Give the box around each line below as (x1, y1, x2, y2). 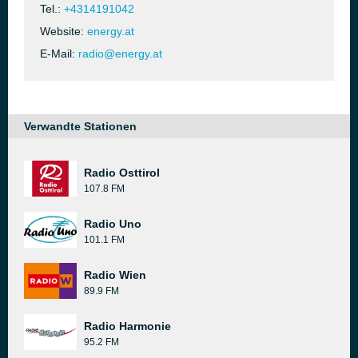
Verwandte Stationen (24, 120, 137, 133)
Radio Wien (84, 268, 146, 281)
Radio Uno (84, 217, 141, 230)
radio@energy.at (78, 47, 162, 60)
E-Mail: (40, 47, 78, 60)
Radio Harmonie (84, 320, 171, 332)
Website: (40, 25, 87, 38)
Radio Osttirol (84, 166, 160, 179)
